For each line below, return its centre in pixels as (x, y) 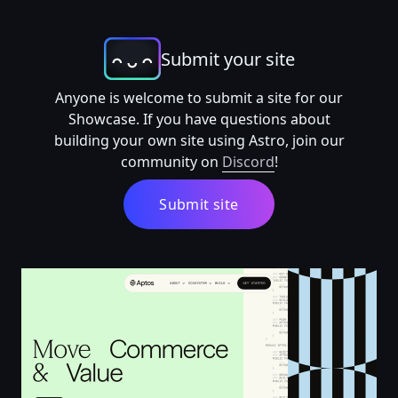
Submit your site (227, 59)
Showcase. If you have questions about (199, 119)
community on (171, 162)
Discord (248, 162)
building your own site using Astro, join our (199, 140)
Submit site (199, 204)
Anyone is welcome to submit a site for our (199, 98)
